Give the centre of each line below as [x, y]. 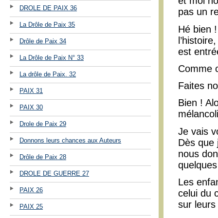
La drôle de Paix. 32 [48, 74]
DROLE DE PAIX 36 [48, 8]
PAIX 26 [31, 190]
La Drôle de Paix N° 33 [52, 57]
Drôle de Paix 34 [43, 41]
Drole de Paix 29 [43, 124]
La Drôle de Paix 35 [47, 24]
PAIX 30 [31, 107]
